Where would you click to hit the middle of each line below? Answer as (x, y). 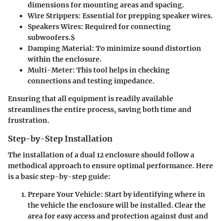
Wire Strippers (53, 16)
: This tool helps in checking (121, 70)
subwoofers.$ (51, 38)
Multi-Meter (50, 70)
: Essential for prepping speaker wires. (146, 16)
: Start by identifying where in (153, 194)
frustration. (29, 121)
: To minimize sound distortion (147, 49)
